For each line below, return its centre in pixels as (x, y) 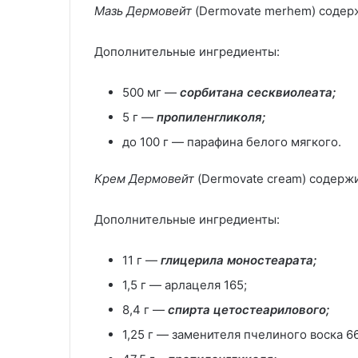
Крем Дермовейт (144, 178)
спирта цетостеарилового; (249, 309)
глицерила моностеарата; (239, 260)
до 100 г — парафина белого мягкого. (232, 141)
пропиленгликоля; (211, 117)
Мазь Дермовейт (143, 10)
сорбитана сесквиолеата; (258, 92)
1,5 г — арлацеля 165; (185, 284)
